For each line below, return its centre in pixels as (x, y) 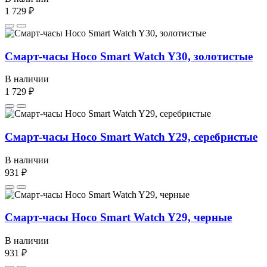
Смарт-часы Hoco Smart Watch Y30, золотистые (129, 56)
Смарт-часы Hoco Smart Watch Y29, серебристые (131, 137)
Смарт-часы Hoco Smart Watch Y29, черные (118, 218)
